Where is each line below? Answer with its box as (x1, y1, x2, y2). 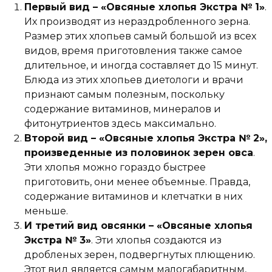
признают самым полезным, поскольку (24, 89, 225, 101)
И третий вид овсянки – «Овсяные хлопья (24, 220, 253, 232)
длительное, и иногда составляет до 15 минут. (24, 59, 258, 72)
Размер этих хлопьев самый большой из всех (24, 30, 256, 42)
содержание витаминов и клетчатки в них (24, 191, 242, 203)
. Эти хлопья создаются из (91, 234, 222, 246)
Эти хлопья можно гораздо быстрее (24, 161, 206, 174)
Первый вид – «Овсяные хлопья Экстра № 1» (24, 1, 265, 13)
